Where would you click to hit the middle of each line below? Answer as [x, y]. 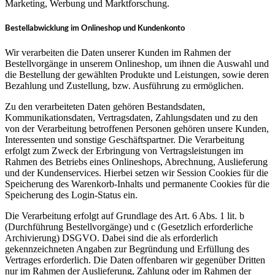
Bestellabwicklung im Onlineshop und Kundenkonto [95, 28]
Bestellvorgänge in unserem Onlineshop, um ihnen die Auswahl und [137, 63]
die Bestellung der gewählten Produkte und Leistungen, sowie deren [137, 74]
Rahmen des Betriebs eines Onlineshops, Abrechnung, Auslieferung [136, 161]
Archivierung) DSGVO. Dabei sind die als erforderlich [111, 238]
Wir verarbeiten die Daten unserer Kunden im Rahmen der [118, 52]
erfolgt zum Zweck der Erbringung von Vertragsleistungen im [124, 150]
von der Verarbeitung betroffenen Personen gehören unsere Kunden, [137, 128]
